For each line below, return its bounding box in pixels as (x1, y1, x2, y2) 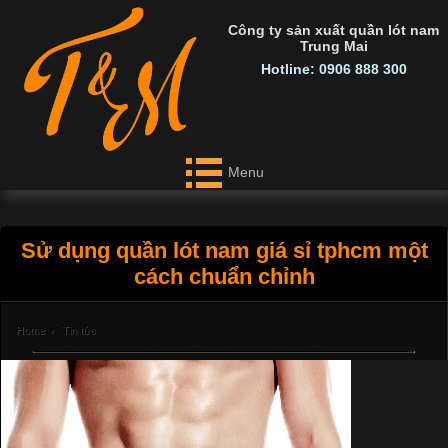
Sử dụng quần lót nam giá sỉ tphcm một (20, 237, 428, 263)
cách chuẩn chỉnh (133, 263, 315, 289)
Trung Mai (299, 37, 368, 54)
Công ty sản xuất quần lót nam (228, 21, 440, 38)
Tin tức (62, 324, 96, 337)
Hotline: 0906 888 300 (260, 60, 407, 77)
